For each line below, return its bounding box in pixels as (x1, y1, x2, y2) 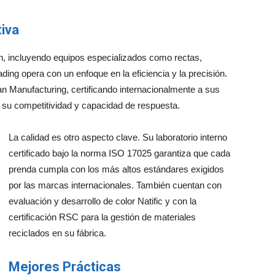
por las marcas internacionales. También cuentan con (9, 180, 222, 190)
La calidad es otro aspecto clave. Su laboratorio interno (9, 132, 227, 142)
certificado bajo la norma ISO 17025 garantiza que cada (9, 148, 230, 158)
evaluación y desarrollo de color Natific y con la (9, 196, 196, 206)
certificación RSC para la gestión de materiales (9, 212, 196, 222)
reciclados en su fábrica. (9, 228, 106, 238)
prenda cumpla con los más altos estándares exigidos (9, 164, 224, 174)
